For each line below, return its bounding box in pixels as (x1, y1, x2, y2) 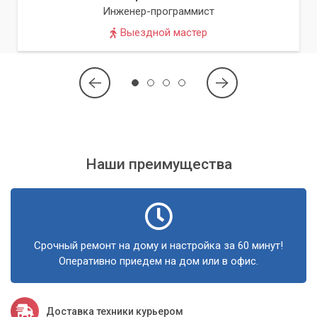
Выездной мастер (120, 26, 207, 40)
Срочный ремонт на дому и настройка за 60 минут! (34, 238, 283, 252)
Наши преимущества (85, 155, 232, 173)
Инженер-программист (103, 5, 214, 18)
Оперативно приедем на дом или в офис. (59, 254, 258, 267)
